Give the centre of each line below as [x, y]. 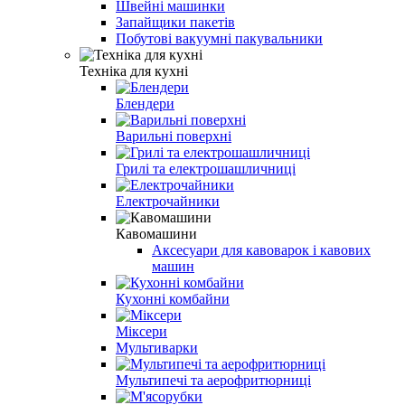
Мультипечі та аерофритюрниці [213, 380]
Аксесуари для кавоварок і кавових [261, 250]
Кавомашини [156, 233]
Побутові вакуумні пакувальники [219, 38]
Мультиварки [157, 347]
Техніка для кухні [134, 71]
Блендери [145, 103]
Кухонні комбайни [173, 298]
